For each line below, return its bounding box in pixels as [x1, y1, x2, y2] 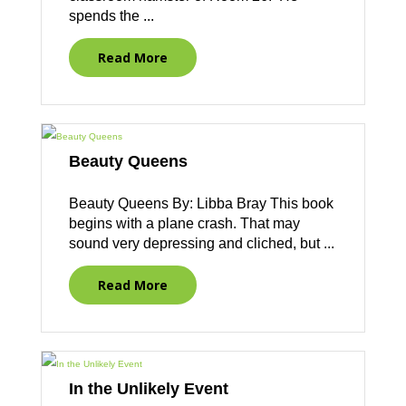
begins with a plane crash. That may [68, 216, 300, 232]
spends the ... [68, 8, 154, 24]
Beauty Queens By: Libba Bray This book [68, 196, 333, 212]
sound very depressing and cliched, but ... [68, 236, 334, 252]
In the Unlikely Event [68, 380, 228, 399]
